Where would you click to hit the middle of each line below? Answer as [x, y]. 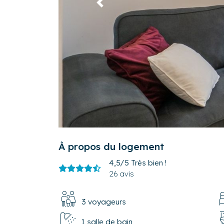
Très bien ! [149, 162]
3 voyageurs [104, 201]
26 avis [121, 173]
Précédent [117, 7]
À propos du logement [111, 146]
